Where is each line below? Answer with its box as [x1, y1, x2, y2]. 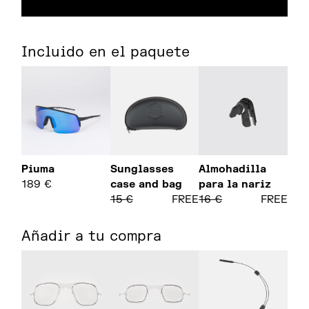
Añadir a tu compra [21, 227, 162, 245]
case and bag [110, 177, 182, 191]
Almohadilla [199, 162, 267, 176]
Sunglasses [110, 162, 174, 176]
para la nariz [199, 177, 272, 191]
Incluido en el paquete [21, 43, 190, 61]
